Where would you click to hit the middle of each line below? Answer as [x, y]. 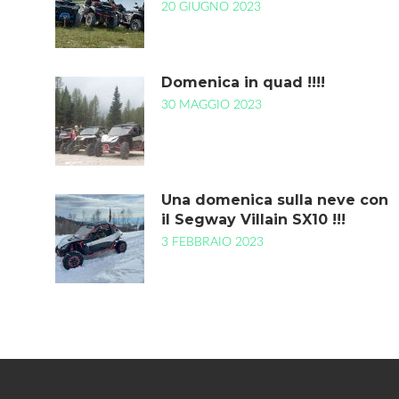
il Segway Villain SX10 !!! [253, 220]
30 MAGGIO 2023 [212, 105]
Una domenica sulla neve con [275, 200]
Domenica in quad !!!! [243, 82]
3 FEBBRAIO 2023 [212, 242]
